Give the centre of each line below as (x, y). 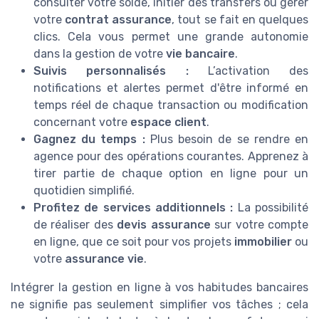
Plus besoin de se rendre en (227, 140)
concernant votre (82, 122)
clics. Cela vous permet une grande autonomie (171, 37)
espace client (168, 122)
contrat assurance (119, 20)
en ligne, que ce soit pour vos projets (134, 242)
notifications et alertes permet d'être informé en (171, 88)
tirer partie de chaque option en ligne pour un (171, 174)
